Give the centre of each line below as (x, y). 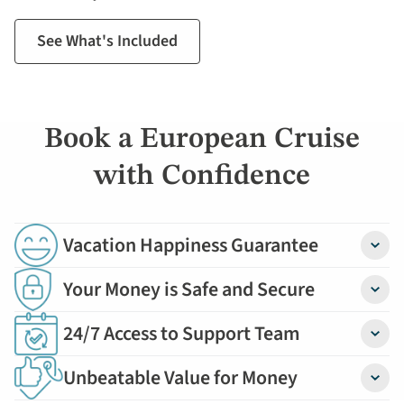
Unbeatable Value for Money (180, 377)
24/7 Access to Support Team (182, 333)
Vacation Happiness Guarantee (191, 245)
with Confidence (202, 176)
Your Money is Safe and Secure (189, 289)
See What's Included (107, 41)
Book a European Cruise (202, 139)
